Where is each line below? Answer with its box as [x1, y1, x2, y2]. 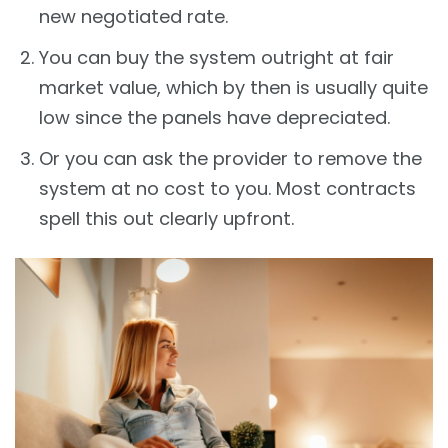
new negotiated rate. [38, 4, 228, 30]
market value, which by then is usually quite [38, 75, 428, 101]
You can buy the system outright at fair [38, 45, 394, 71]
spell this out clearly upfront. [38, 206, 294, 232]
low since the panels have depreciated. [38, 105, 390, 131]
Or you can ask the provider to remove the [38, 146, 422, 172]
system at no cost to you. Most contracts [38, 176, 416, 202]
